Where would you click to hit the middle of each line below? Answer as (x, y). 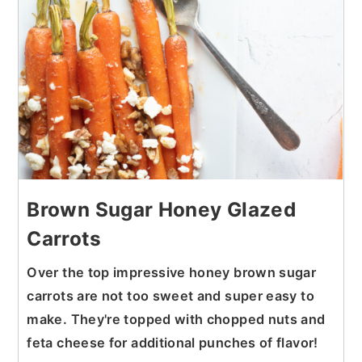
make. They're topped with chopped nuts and (176, 319)
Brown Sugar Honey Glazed (162, 209)
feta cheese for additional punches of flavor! (173, 342)
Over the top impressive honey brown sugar (172, 272)
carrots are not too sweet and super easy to (170, 295)
